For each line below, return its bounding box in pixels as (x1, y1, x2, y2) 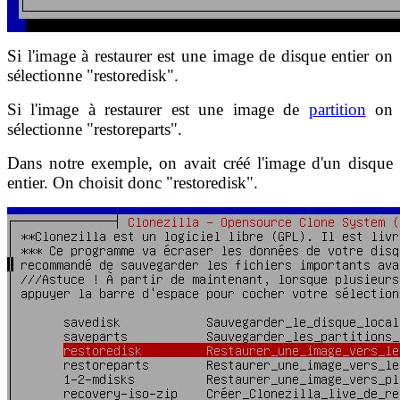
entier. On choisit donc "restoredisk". (7, 172, 258, 192)
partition (308, 99, 366, 119)
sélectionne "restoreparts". (7, 119, 182, 138)
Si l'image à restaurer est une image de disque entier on (7, 46, 393, 65)
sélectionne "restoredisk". (7, 65, 179, 85)
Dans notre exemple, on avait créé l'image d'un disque (7, 153, 393, 172)
